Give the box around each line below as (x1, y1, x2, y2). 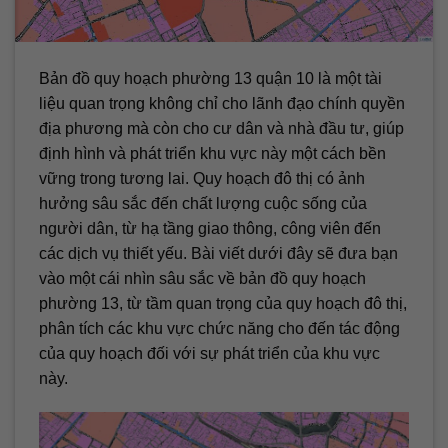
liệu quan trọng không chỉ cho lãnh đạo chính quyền (39, 95, 405, 113)
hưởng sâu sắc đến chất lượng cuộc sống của (39, 195, 367, 213)
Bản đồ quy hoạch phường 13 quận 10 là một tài (39, 70, 382, 88)
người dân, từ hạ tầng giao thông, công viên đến (39, 220, 381, 238)
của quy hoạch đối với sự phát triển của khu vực (39, 345, 380, 363)
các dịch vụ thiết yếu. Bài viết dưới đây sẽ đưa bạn (39, 245, 398, 263)
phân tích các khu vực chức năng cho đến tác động (39, 320, 400, 338)
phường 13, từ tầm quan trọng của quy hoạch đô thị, (39, 295, 407, 313)
